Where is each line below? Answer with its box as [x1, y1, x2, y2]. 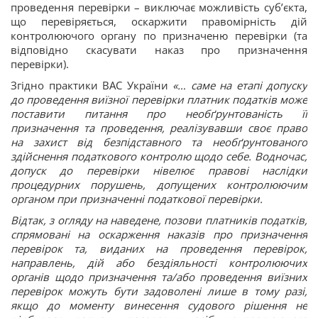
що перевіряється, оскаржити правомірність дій [11, 14, 307, 28]
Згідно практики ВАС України [11, 78, 172, 92]
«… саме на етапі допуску [172, 78, 307, 92]
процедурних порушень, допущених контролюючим [11, 177, 307, 192]
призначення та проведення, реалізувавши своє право [11, 121, 307, 135]
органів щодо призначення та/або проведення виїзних [11, 270, 307, 284]
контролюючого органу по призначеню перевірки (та [11, 28, 307, 43]
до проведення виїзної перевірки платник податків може [11, 92, 307, 106]
